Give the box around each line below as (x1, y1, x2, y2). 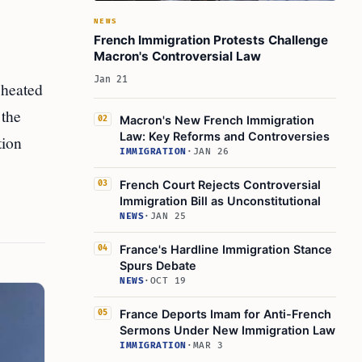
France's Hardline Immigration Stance (120, 242, 332, 256)
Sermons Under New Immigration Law (120, 323, 335, 337)
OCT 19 (149, 276, 187, 286)
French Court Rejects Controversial (120, 178, 321, 192)
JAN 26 (192, 146, 229, 157)
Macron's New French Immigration (120, 113, 314, 127)
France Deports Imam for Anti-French (120, 307, 331, 321)
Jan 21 (94, 74, 128, 85)
